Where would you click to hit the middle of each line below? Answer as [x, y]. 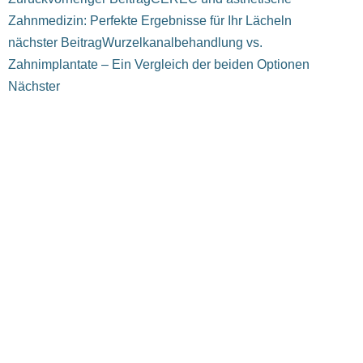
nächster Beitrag [55, 42]
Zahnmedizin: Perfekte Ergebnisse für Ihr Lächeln [150, 20]
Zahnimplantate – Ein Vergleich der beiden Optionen [159, 64]
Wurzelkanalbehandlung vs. [182, 42]
